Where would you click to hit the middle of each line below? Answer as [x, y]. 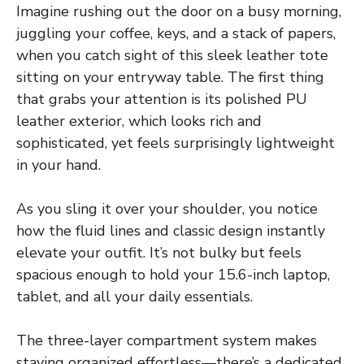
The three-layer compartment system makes [167, 340]
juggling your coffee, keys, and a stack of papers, [176, 33]
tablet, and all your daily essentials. [134, 296]
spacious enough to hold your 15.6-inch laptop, [173, 274]
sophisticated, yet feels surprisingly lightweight [175, 143]
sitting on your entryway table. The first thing [170, 77]
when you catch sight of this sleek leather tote [172, 55]
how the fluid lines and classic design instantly [171, 230]
